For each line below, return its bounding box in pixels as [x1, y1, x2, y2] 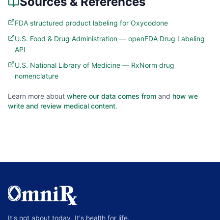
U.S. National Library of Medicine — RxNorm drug [15, 61, 174, 69]
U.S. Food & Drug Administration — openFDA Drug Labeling [15, 34, 205, 43]
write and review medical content [8, 102, 115, 110]
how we [172, 92, 198, 100]
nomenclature [15, 72, 58, 80]
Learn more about [8, 92, 65, 100]
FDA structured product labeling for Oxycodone [15, 19, 168, 27]
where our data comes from [67, 92, 156, 100]
